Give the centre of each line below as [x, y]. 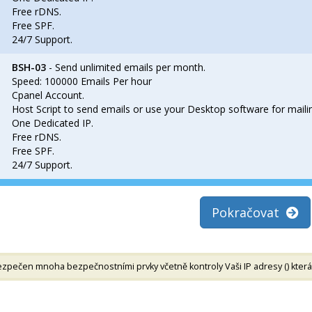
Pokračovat [249, 212]
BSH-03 [29, 67]
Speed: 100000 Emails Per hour [82, 81]
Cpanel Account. [48, 95]
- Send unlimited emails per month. [126, 67]
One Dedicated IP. [53, 123]
